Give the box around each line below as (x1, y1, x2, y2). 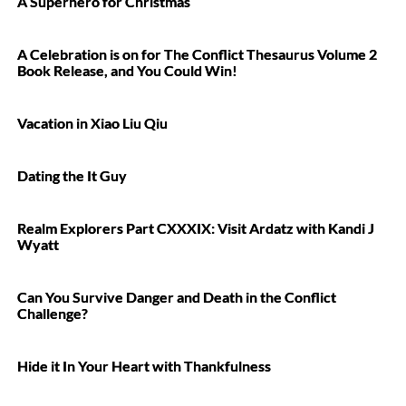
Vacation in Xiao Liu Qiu (17, 114, 168, 131)
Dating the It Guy (17, 167, 127, 184)
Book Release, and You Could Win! (17, 62, 237, 79)
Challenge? (17, 304, 88, 322)
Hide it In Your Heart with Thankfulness (17, 357, 271, 374)
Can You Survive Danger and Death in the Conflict (17, 288, 336, 305)
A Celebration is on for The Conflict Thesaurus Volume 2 (17, 45, 377, 63)
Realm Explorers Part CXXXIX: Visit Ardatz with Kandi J (17, 219, 374, 237)
